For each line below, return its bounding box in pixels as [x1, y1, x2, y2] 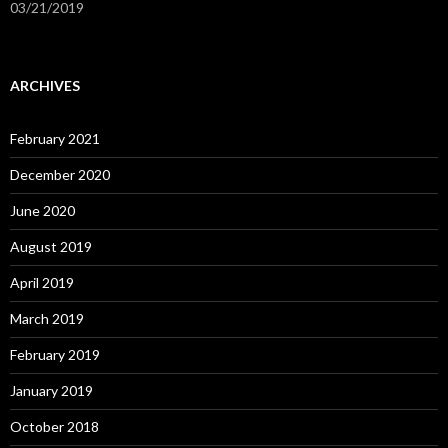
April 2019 [10, 274, 74, 291]
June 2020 [10, 202, 75, 219]
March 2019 [10, 310, 84, 327]
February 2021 [10, 130, 100, 147]
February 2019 [10, 346, 100, 363]
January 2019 [10, 382, 93, 399]
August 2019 [10, 238, 92, 255]
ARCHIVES [10, 77, 80, 94]
